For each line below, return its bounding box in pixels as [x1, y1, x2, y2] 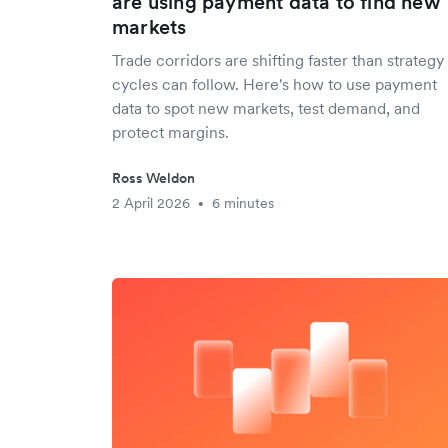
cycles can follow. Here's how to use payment [112, 74, 437, 94]
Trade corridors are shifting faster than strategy [112, 50, 444, 70]
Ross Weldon [112, 169, 195, 187]
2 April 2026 [112, 194, 190, 212]
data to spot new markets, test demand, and [112, 98, 420, 118]
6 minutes [212, 194, 274, 212]
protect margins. [112, 122, 229, 142]
